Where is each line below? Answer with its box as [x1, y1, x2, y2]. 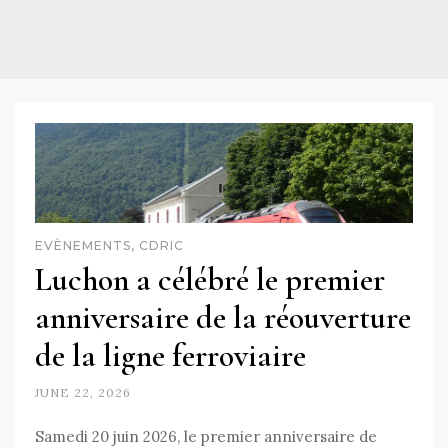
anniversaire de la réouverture [35, 297, 411, 337]
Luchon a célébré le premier [35, 259, 385, 299]
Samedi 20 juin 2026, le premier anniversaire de [35, 426, 377, 446]
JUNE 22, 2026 [35, 384, 131, 400]
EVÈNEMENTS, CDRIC [35, 237, 184, 253]
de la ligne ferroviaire [35, 335, 306, 375]
